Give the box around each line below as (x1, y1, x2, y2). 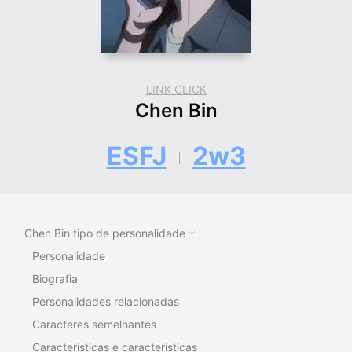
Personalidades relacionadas (32, 295, 179, 309)
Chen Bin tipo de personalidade (24, 226, 185, 240)
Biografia (32, 272, 78, 286)
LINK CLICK (145, 82, 207, 97)
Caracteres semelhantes (32, 317, 156, 332)
